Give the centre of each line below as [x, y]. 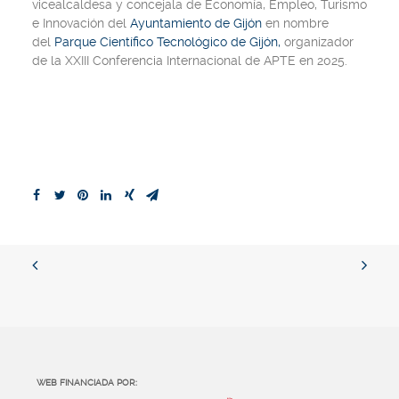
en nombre [297, 23]
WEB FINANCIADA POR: [87, 383]
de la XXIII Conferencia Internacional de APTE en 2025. [190, 61]
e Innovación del [81, 23]
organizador [319, 42]
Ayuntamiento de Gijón [198, 23]
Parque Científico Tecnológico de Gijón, [167, 42]
